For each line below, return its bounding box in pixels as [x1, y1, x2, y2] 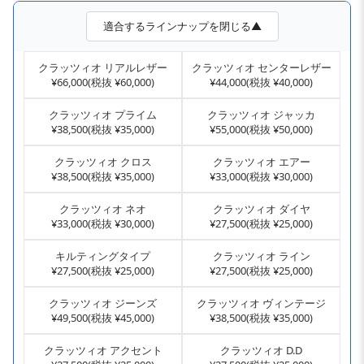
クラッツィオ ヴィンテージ [197, 295, 326, 310]
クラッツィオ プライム [49, 106, 157, 122]
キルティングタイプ [55, 248, 150, 263]
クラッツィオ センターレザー [191, 59, 331, 75]
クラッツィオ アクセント [43, 342, 162, 357]
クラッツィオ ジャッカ [207, 106, 315, 122]
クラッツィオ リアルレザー [38, 59, 167, 75]
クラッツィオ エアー [212, 154, 310, 169]
